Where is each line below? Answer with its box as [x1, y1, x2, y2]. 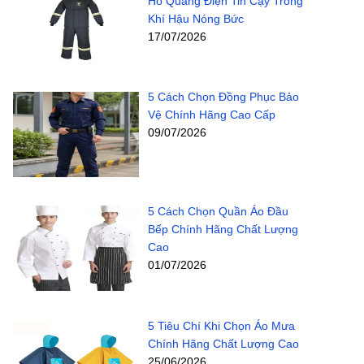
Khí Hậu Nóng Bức [147, 11, 244, 25]
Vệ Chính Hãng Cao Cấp [147, 108, 275, 122]
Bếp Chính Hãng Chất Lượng [147, 223, 298, 236]
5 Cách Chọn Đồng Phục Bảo [147, 90, 299, 104]
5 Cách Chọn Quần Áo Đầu [147, 205, 288, 219]
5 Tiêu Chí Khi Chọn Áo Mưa [147, 318, 295, 332]
